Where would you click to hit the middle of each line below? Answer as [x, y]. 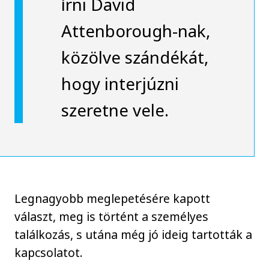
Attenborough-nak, [135, 31]
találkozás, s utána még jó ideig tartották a [134, 235]
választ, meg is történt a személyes [112, 217]
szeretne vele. [115, 110]
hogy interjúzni [120, 84]
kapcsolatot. [49, 253]
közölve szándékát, [134, 57]
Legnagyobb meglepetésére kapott [113, 199]
